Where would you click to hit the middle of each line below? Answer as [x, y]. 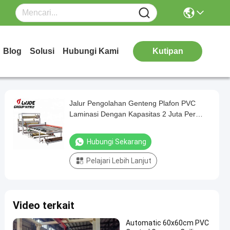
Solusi [42, 51]
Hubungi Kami [91, 51]
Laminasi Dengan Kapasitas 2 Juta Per [132, 114]
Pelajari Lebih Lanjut [119, 161]
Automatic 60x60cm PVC [167, 223]
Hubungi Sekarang [117, 142]
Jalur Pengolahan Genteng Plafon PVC [132, 103]
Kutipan [168, 51]
